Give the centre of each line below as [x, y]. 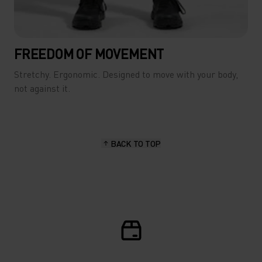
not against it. [42, 88]
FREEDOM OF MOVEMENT [89, 54]
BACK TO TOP [136, 144]
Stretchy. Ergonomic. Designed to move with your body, [126, 74]
